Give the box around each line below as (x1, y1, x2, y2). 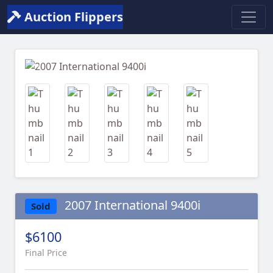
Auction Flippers (21, 9, 123, 25)
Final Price (25, 247, 67, 259)
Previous (40, 66, 81, 80)
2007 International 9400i (61, 197, 200, 213)
